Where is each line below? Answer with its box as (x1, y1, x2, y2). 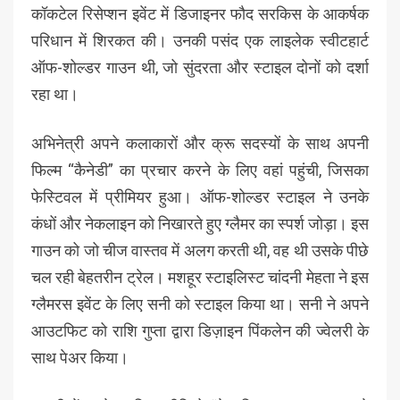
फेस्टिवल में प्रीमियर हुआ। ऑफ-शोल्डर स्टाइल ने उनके (31, 187, 369, 207)
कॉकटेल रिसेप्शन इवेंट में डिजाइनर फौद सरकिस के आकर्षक (31, 4, 369, 24)
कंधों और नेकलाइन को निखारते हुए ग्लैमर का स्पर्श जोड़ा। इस (31, 214, 369, 234)
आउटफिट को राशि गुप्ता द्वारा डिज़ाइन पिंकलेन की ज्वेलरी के (31, 321, 369, 341)
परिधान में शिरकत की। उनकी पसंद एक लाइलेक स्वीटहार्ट (31, 31, 369, 51)
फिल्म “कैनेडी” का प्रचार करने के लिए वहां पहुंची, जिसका (31, 161, 369, 180)
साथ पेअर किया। (31, 348, 129, 368)
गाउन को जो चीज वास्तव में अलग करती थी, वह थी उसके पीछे (31, 241, 369, 261)
